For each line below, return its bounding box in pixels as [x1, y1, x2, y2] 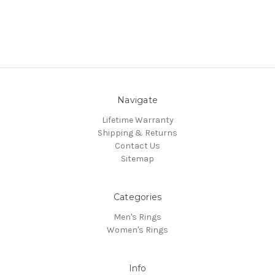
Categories [113, 191, 162, 203]
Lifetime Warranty [101, 114, 174, 125]
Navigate [117, 94, 158, 106]
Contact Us [115, 140, 160, 151]
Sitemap [121, 153, 154, 164]
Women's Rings [107, 224, 168, 235]
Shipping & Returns [98, 127, 177, 138]
